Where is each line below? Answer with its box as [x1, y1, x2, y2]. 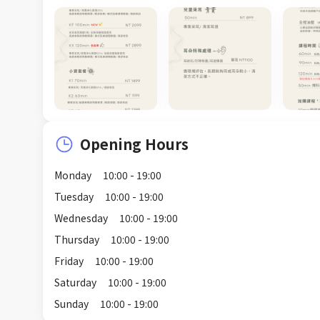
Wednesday [54, 210, 108, 225]
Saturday [54, 274, 96, 289]
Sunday [54, 296, 89, 311]
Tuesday [54, 189, 94, 204]
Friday [54, 253, 84, 268]
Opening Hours [80, 133, 189, 154]
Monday [54, 167, 91, 182]
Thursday [54, 231, 99, 246]
